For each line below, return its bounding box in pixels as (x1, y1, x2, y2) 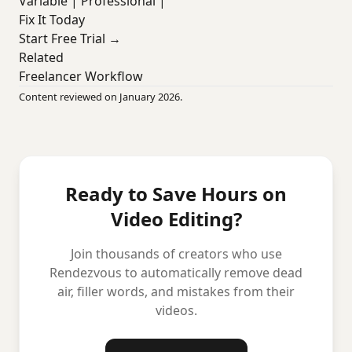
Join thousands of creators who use (70, 245, 282, 262)
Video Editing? (110, 206, 242, 232)
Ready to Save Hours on (65, 181, 287, 207)
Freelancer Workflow (19, 68, 143, 85)
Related (19, 49, 64, 66)
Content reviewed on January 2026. (19, 90, 182, 104)
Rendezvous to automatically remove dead (49, 264, 302, 281)
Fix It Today (19, 11, 85, 28)
